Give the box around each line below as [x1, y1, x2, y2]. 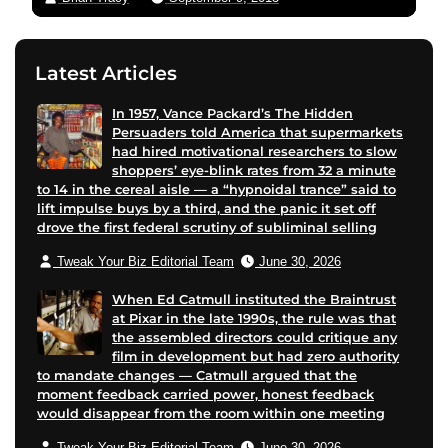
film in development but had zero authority [112, 348, 399, 364]
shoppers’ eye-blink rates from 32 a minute [112, 162, 396, 178]
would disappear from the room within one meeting [37, 405, 385, 421]
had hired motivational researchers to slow [112, 143, 397, 159]
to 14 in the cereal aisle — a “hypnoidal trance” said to [37, 181, 396, 197]
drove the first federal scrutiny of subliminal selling [37, 219, 377, 235]
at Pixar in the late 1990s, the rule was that [112, 310, 396, 326]
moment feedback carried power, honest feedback [37, 386, 374, 402]
